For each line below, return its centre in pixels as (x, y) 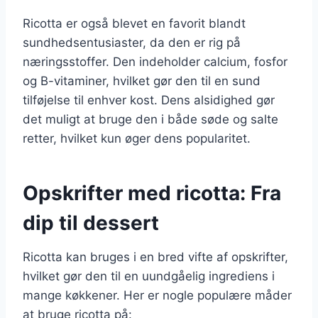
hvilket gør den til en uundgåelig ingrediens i (149, 276)
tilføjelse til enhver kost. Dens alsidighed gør (149, 100)
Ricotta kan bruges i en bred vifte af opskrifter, (155, 257)
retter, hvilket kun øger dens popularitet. (137, 138)
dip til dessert (91, 223)
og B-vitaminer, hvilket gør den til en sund (142, 81)
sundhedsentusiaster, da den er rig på (132, 42)
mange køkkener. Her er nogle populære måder (157, 295)
